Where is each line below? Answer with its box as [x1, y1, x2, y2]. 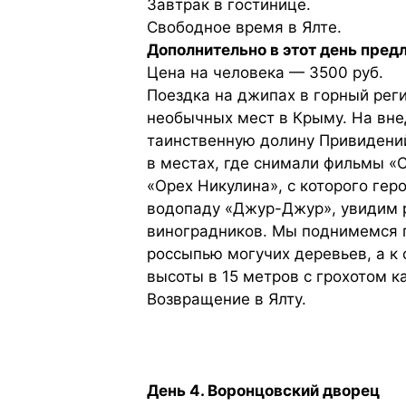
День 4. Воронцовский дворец [147, 382, 380, 401]
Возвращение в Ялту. [147, 290, 306, 309]
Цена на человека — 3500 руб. [147, 63, 383, 82]
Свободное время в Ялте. [147, 18, 342, 37]
